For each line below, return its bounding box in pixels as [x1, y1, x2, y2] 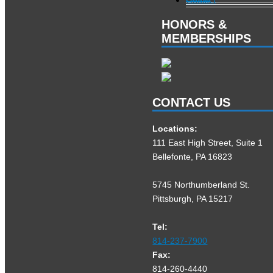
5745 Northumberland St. [152, 179, 250, 190]
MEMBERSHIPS [161, 31, 252, 45]
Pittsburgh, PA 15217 [152, 193, 233, 204]
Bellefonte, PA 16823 [152, 151, 233, 161]
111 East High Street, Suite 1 [152, 137, 263, 147]
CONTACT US [152, 96, 231, 110]
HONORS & [161, 17, 227, 31]
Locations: [152, 123, 198, 133]
